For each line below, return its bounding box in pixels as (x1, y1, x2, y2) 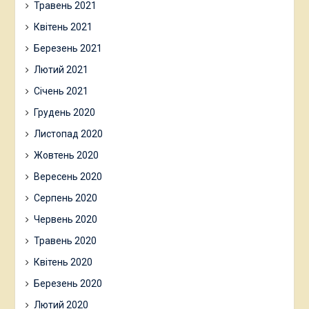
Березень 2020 (33, 278, 102, 290)
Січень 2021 (33, 86, 88, 97)
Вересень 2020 (33, 171, 102, 183)
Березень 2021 (33, 43, 102, 54)
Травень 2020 (33, 235, 97, 247)
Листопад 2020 (33, 128, 103, 140)
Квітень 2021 (33, 21, 92, 33)
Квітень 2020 (33, 257, 92, 268)
